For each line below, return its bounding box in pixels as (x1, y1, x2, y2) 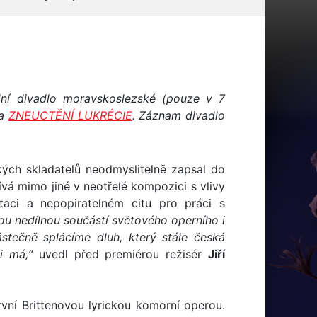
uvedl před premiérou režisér (32, 247, 209, 261)
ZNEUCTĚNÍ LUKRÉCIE (8, 108, 132, 122)
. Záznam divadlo (132, 108, 226, 122)
